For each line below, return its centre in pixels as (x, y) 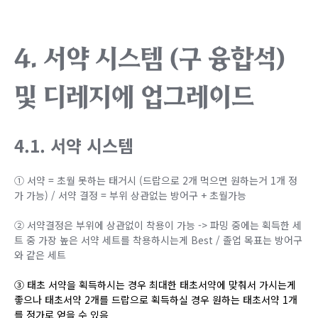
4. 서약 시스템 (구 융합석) (150, 59)
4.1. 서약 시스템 (74, 146)
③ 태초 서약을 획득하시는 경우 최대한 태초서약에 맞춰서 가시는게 (155, 285)
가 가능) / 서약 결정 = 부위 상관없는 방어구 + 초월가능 (132, 196)
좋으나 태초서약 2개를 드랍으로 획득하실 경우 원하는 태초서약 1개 (156, 300)
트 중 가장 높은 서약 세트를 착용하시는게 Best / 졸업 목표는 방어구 (158, 240)
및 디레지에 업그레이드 (134, 97)
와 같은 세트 (40, 255)
